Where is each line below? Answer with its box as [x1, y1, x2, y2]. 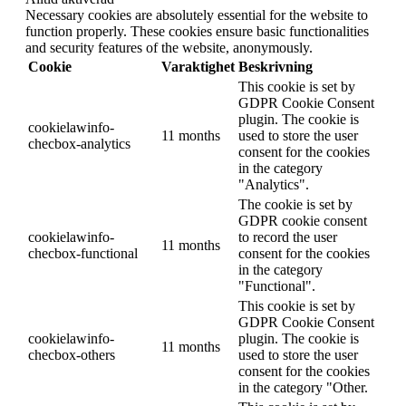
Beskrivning [238, 59, 313, 75]
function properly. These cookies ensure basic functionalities [25, 24, 369, 40]
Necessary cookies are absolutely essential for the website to [25, 7, 368, 24]
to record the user [238, 229, 337, 246]
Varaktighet [161, 59, 235, 75]
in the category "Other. [238, 380, 368, 396]
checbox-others [28, 347, 115, 363]
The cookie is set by [238, 197, 353, 213]
